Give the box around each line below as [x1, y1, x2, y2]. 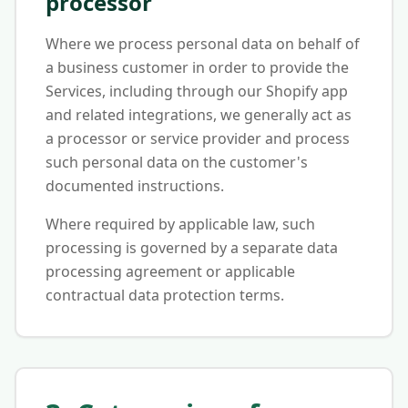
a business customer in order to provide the [46, 57, 349, 77]
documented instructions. [46, 176, 224, 196]
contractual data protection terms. [46, 285, 284, 305]
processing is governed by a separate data [46, 238, 338, 258]
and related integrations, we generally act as [46, 105, 352, 125]
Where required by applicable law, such [46, 214, 315, 234]
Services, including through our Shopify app [46, 81, 348, 101]
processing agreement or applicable [46, 261, 295, 281]
